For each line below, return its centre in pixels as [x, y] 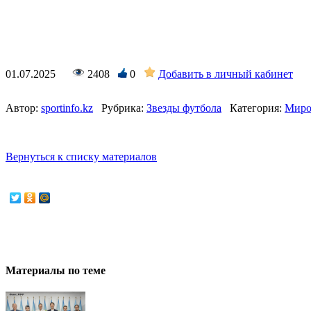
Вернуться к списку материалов [81, 157]
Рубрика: [123, 108]
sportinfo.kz [67, 108]
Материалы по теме [56, 270]
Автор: [22, 108]
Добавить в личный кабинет [226, 74]
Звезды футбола [184, 108]
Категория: [256, 108]
